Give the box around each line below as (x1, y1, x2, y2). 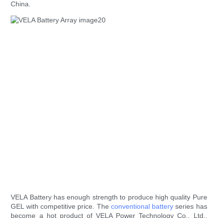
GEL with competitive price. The (11, 202, 111, 211)
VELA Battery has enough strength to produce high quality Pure (11, 193, 207, 201)
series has (173, 202, 207, 211)
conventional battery (110, 202, 174, 211)
